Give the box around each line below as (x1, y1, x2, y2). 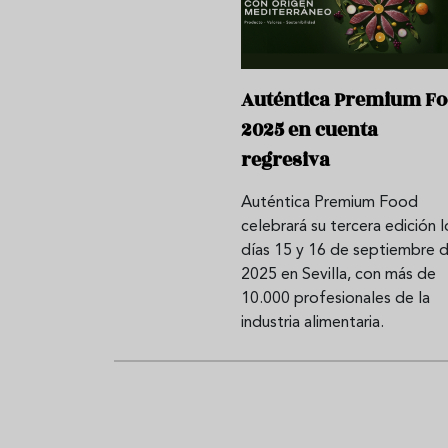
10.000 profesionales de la (240, 291, 430, 308)
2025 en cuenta (240, 116, 378, 145)
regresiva (240, 146, 330, 175)
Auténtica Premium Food (240, 195, 418, 212)
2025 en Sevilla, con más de (240, 267, 436, 284)
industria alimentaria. (240, 315, 384, 332)
